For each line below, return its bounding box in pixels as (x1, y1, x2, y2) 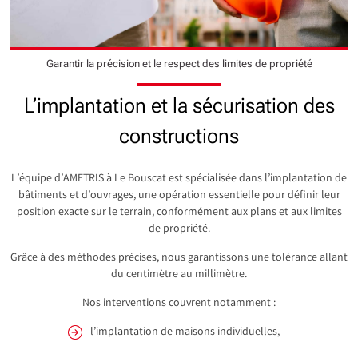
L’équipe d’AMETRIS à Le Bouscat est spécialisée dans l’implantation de (11, 171, 347, 188)
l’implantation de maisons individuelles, (90, 324, 280, 341)
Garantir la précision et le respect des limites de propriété (46, 57, 312, 70)
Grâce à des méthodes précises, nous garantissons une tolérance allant (10, 250, 348, 267)
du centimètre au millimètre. (111, 267, 247, 284)
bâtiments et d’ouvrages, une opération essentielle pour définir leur (18, 188, 340, 205)
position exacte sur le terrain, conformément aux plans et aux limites (16, 205, 342, 221)
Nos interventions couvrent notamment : (82, 296, 276, 312)
